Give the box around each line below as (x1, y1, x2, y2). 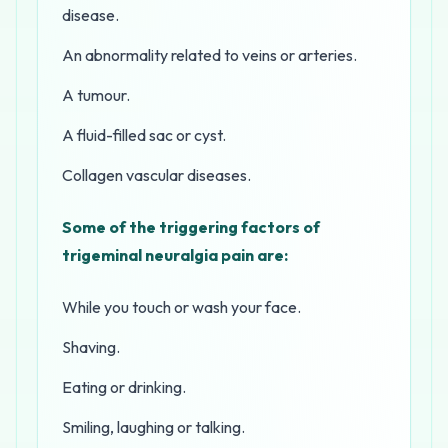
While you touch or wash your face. (62, 297, 301, 317)
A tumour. (62, 85, 130, 105)
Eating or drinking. (62, 377, 186, 397)
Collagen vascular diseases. (62, 165, 251, 185)
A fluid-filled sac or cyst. (62, 125, 226, 145)
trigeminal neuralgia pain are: (62, 245, 288, 265)
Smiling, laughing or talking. (62, 417, 245, 437)
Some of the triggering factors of (62, 217, 320, 237)
